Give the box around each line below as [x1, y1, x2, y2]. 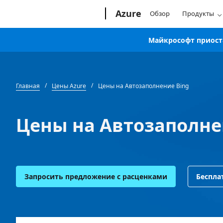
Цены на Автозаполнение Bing [98, 82, 189, 90]
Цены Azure [52, 82, 86, 90]
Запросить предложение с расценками [24, 172, 167, 181]
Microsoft [38, 7, 67, 16]
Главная [16, 82, 40, 90]
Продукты [182, 9, 215, 18]
